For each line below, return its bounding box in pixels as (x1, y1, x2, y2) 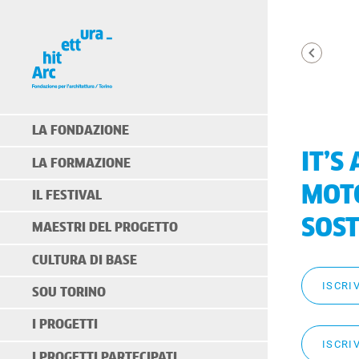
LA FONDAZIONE (32, 124, 129, 138)
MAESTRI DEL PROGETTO (32, 221, 178, 235)
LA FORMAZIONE (32, 156, 131, 170)
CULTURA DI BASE (32, 253, 137, 267)
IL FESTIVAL (32, 188, 102, 202)
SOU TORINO (32, 286, 106, 300)
